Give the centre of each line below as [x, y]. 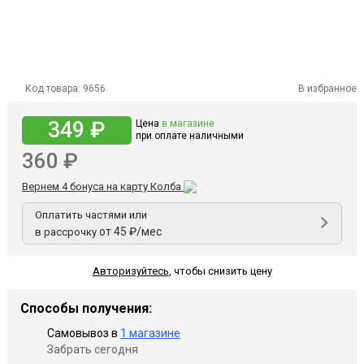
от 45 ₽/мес [130, 231]
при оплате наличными [190, 136]
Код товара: [53, 88]
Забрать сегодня [93, 349]
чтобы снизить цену [221, 271]
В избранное [327, 88]
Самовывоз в [84, 333]
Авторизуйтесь [130, 271]
